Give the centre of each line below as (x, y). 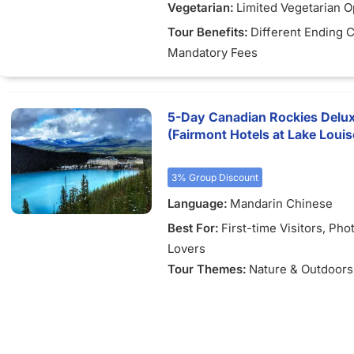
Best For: (193, 228)
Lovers (186, 249)
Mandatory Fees (213, 53)
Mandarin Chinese (281, 203)
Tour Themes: (207, 269)
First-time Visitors (272, 228)
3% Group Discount (215, 177)
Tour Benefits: (208, 32)
